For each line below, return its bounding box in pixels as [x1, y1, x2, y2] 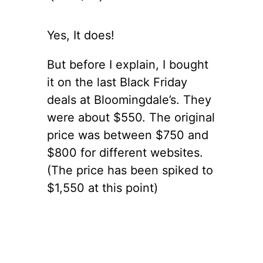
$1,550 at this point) [47, 180, 158, 195]
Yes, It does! [47, 28, 114, 42]
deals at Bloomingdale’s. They [47, 92, 211, 107]
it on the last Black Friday [47, 75, 187, 89]
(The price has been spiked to [47, 163, 213, 177]
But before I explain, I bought [47, 57, 208, 72]
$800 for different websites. [47, 145, 203, 160]
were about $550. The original [47, 110, 215, 124]
